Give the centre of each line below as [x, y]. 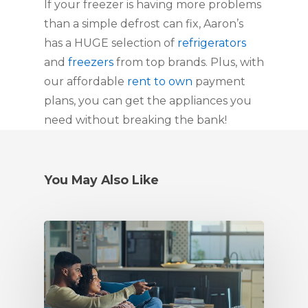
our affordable [86, 81]
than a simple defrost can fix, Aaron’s [144, 24]
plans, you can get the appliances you [148, 101]
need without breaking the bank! [135, 120]
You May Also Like [101, 180]
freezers [91, 62]
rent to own [160, 81]
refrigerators [212, 43]
